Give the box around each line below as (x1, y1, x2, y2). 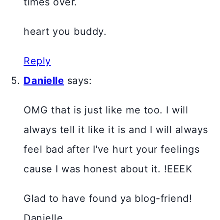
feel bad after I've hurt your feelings (24, 143, 199, 156)
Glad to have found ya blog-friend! (24, 192, 192, 205)
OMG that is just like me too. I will (24, 104, 188, 116)
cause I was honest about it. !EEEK (24, 163, 192, 175)
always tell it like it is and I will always (24, 124, 208, 136)
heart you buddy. (24, 26, 107, 38)
